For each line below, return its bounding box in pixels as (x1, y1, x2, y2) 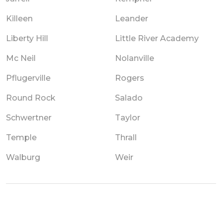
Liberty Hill (6, 33, 48, 43)
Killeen (6, 13, 33, 23)
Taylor (115, 112, 140, 122)
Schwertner (6, 112, 52, 122)
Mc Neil (6, 53, 36, 63)
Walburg (6, 152, 40, 162)
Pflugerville (6, 73, 51, 83)
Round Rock (6, 93, 55, 103)
